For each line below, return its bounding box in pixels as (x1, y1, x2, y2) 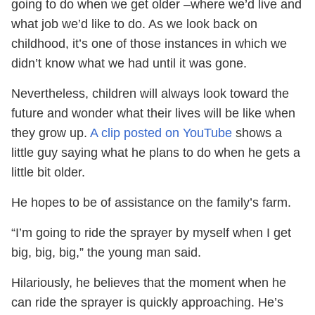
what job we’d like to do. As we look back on (11, 17, 257, 31)
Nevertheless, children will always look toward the (11, 86, 289, 101)
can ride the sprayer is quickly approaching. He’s (11, 295, 283, 309)
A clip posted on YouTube (90, 126, 232, 140)
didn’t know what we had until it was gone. (11, 56, 247, 70)
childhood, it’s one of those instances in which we (11, 37, 287, 51)
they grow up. (11, 126, 90, 140)
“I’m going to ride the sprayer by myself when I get (11, 226, 291, 240)
